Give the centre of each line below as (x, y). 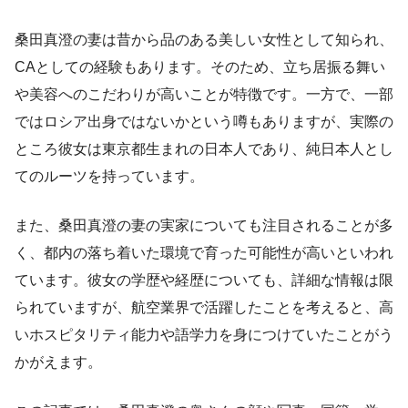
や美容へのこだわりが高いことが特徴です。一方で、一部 (204, 94)
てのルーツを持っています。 (109, 176)
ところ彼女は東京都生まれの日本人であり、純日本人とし (204, 148)
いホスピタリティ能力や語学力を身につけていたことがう (204, 334)
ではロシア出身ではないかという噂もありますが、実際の (204, 121)
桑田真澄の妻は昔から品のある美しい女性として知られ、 (204, 39)
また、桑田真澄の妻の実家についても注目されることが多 (204, 225)
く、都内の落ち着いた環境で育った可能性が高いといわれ (204, 252)
